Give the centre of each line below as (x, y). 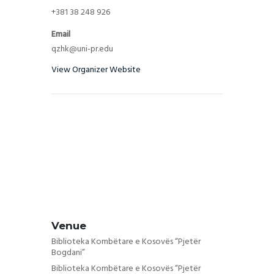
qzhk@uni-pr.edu (82, 49)
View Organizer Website (96, 70)
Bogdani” (68, 253)
